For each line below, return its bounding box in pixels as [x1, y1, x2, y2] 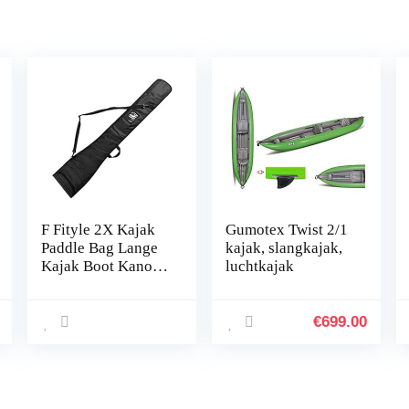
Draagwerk [40, 330, 112, 348]
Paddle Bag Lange [40, 239, 158, 257]
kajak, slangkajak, [225, 239, 343, 257]
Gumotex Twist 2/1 [225, 221, 349, 238]
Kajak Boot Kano [40, 257, 152, 275]
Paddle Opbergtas [40, 276, 155, 293]
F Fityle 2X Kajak [40, 221, 155, 238]
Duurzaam [40, 312, 108, 330]
